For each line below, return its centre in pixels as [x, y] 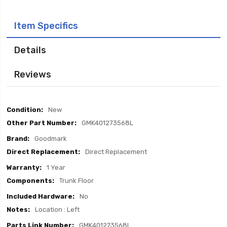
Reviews [33, 74]
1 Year [56, 167]
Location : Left [58, 210]
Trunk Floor [77, 181]
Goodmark [51, 139]
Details [30, 50]
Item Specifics [46, 26]
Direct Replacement [116, 152]
